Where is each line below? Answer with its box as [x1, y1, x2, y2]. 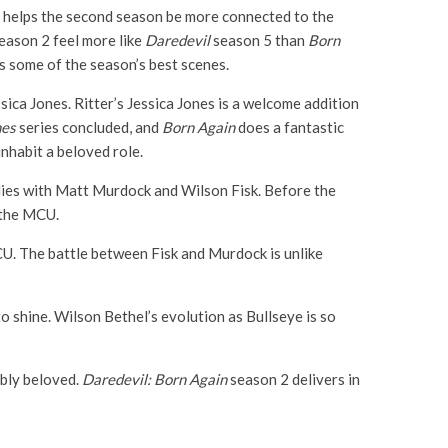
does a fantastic [235, 117, 344, 136]
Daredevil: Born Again [82, 369, 227, 388]
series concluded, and [16, 117, 162, 136]
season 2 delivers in [227, 369, 360, 388]
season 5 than [210, 30, 308, 49]
